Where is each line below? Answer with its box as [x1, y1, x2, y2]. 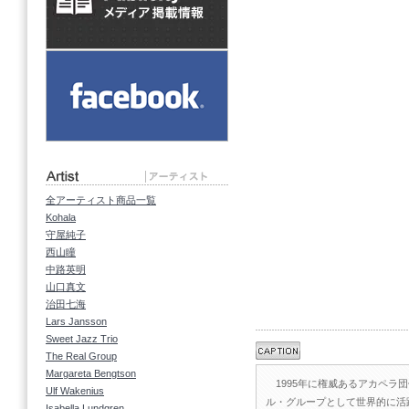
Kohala [46, 212, 76, 223]
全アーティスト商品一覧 [46, 194, 156, 205]
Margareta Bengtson [46, 368, 136, 379]
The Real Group [46, 351, 117, 362]
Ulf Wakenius [46, 385, 104, 396]
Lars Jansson [46, 316, 107, 327]
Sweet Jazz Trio [46, 333, 118, 344]
